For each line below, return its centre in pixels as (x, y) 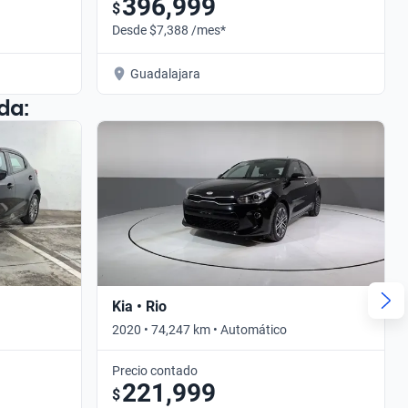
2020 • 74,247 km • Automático (199, 329)
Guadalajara (165, 73)
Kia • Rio (139, 306)
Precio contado (155, 370)
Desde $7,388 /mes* (169, 30)
